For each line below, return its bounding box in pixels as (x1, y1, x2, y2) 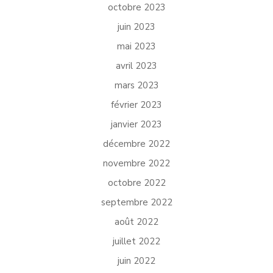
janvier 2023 (111, 118, 162, 130)
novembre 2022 (103, 157, 170, 169)
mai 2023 (117, 40, 156, 52)
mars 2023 (114, 79, 159, 91)
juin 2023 (118, 21, 155, 33)
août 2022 (115, 216, 158, 228)
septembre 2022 (101, 196, 172, 208)
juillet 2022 (113, 235, 160, 247)
